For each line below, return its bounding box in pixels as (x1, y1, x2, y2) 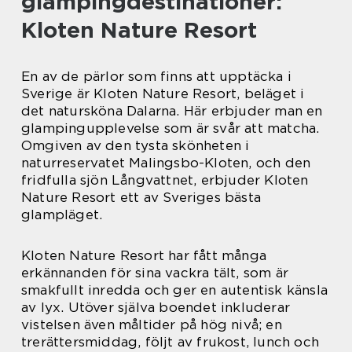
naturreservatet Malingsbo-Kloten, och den (21, 155, 311, 171)
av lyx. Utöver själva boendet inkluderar (21, 299, 291, 316)
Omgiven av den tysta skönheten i (21, 137, 250, 154)
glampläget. (21, 207, 103, 223)
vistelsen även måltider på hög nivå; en (21, 317, 282, 333)
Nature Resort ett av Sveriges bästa (21, 189, 261, 206)
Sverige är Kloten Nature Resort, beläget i (21, 86, 305, 102)
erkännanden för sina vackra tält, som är (21, 265, 289, 281)
